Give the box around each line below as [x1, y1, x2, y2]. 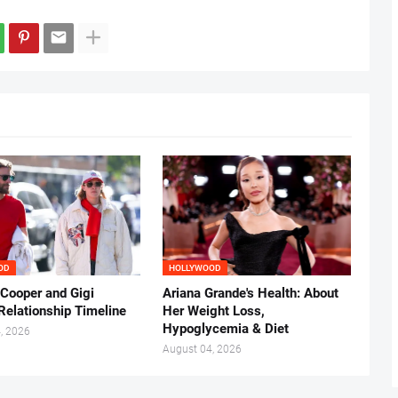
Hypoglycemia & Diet [162, 320, 289, 337]
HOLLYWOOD [168, 262, 221, 273]
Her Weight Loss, [162, 302, 265, 319]
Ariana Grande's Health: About [162, 284, 338, 301]
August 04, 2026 [162, 342, 242, 355]
